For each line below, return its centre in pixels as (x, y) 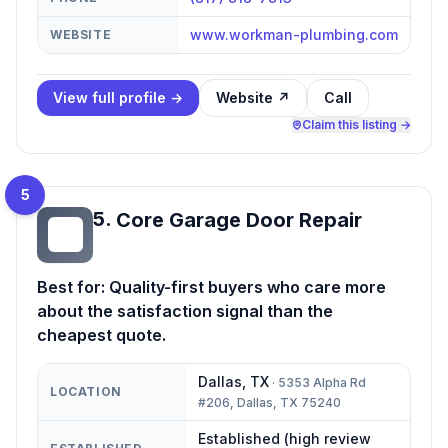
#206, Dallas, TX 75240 (269, 402)
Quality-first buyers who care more (247, 286)
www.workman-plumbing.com (294, 34)
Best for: (73, 286)
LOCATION (86, 391)
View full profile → (118, 97)
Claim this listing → (356, 124)
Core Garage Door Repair (239, 219)
